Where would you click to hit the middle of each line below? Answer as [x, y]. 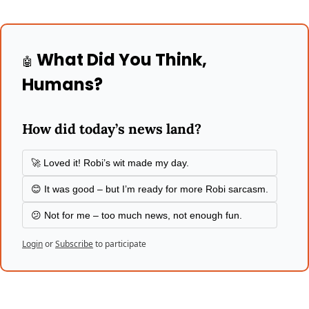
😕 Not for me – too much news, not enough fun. [137, 215]
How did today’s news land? [112, 128]
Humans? [62, 84]
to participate [121, 243]
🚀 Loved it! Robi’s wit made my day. [110, 162]
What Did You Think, [120, 59]
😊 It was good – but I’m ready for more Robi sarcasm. [150, 189]
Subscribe [74, 243]
